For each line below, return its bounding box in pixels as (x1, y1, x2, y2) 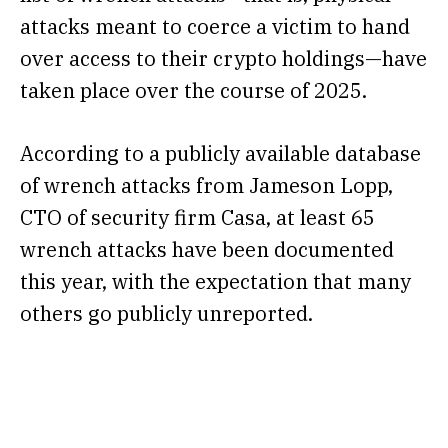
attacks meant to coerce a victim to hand (20, 12, 410, 40)
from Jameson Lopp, (191, 172, 393, 200)
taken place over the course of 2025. (20, 76, 372, 104)
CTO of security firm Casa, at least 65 (20, 204, 375, 232)
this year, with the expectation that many (20, 268, 411, 296)
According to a (20, 140, 165, 168)
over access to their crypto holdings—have (20, 44, 427, 72)
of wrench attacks (20, 172, 191, 200)
